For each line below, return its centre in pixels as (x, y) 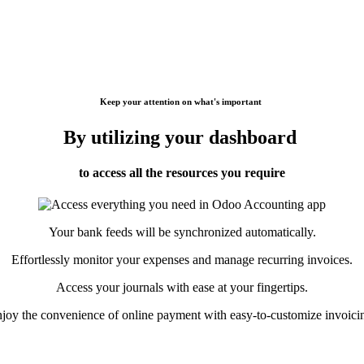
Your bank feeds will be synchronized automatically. (182, 232)
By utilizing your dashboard (182, 137)
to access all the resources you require (182, 172)
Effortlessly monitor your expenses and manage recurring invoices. (182, 260)
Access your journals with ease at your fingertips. (182, 288)
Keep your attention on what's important (182, 101)
